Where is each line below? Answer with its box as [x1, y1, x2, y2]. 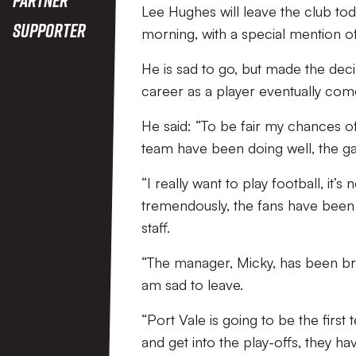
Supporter [13, 18, 86, 41]
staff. [141, 219, 170, 236]
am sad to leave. [141, 276, 243, 293]
